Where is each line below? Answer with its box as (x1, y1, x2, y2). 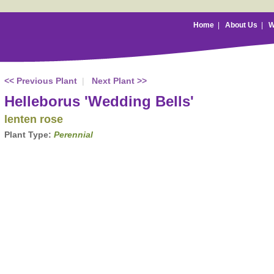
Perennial (53, 130, 93, 139)
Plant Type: (4, 130, 51, 139)
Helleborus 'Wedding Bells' (4, 93, 194, 109)
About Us (224, 21, 257, 29)
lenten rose (4, 113, 63, 125)
